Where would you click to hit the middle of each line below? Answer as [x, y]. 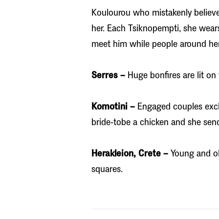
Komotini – [113, 107]
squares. [107, 169]
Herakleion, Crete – [130, 153]
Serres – [108, 75]
